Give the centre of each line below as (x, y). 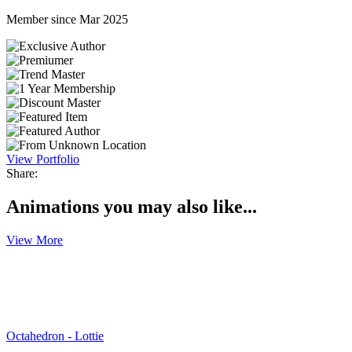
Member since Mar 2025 (67, 19)
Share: (22, 173)
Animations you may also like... (132, 206)
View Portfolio (43, 159)
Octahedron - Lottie (55, 335)
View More (35, 240)
